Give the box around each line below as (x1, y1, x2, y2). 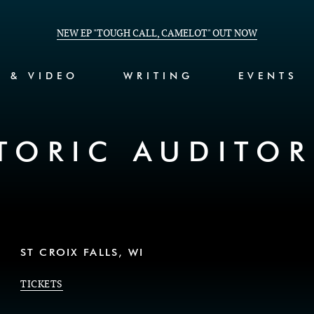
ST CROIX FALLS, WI (20, 247, 144, 258)
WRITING (123, 71, 193, 81)
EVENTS (238, 71, 298, 81)
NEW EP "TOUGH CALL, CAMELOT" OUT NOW (56, 27, 257, 39)
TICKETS (20, 278, 63, 290)
